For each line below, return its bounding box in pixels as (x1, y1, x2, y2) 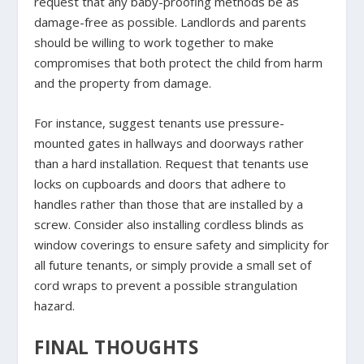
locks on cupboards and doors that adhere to (34, 175, 287, 192)
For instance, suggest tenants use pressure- (34, 114, 285, 131)
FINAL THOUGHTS (34, 334, 199, 360)
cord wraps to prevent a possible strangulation (34, 276, 298, 293)
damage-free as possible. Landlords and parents (34, 13, 307, 30)
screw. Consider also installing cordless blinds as (34, 215, 305, 232)
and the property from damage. (34, 74, 212, 91)
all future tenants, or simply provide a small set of (34, 256, 312, 273)
